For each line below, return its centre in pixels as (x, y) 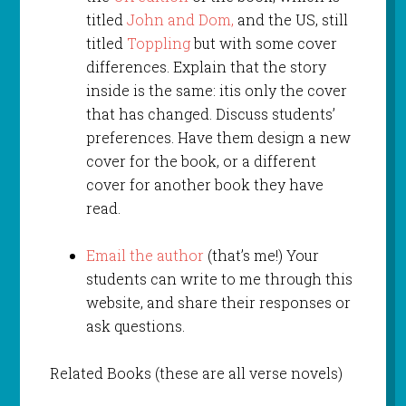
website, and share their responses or (218, 303)
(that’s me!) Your (261, 256)
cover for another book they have (204, 185)
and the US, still (290, 20)
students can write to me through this (219, 279)
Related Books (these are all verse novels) (196, 373)
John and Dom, (180, 20)
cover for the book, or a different (201, 161)
